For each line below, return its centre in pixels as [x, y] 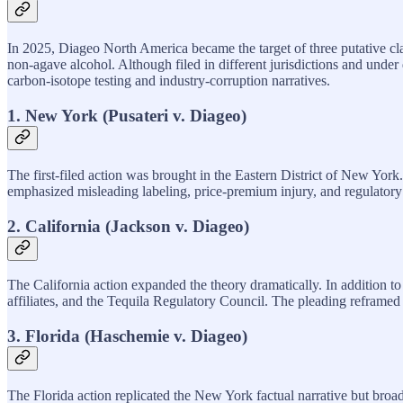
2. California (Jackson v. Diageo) [128, 226]
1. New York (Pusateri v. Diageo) [127, 116]
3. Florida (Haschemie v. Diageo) [127, 336]
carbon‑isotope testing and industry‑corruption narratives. [169, 81]
